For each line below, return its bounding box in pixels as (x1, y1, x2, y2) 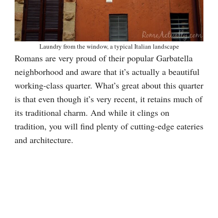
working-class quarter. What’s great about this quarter (15, 79, 203, 91)
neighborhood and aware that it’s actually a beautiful (15, 65, 200, 77)
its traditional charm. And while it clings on (15, 106, 169, 118)
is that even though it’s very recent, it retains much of (15, 92, 202, 105)
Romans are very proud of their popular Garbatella (15, 52, 193, 64)
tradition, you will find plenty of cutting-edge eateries (15, 120, 203, 132)
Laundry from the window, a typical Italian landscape (39, 41, 179, 51)
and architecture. (15, 133, 73, 145)
